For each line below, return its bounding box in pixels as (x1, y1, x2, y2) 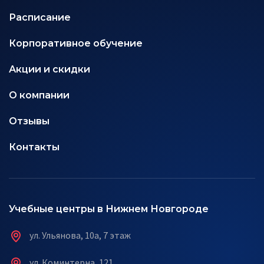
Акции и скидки (9, 64, 90, 75)
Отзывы (9, 115, 49, 127)
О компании (9, 90, 70, 101)
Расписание (9, 12, 71, 23)
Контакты (9, 141, 60, 153)
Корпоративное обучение (9, 38, 143, 49)
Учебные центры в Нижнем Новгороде (9, 203, 209, 214)
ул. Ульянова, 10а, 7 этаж (28, 229, 131, 241)
